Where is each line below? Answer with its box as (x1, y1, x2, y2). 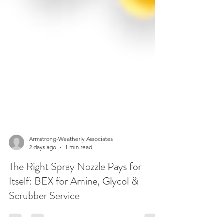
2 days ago (29, 163, 56, 170)
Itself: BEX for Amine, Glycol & (9, 193, 139, 208)
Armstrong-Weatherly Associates (29, 155, 113, 162)
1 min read (65, 163, 92, 170)
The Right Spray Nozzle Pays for (9, 178, 141, 193)
